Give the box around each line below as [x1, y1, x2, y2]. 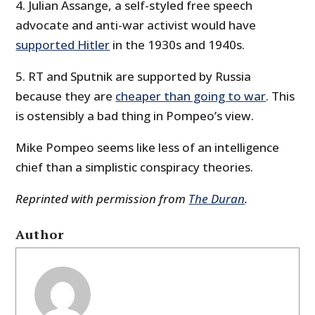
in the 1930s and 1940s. [110, 37, 245, 53]
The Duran [188, 191, 245, 207]
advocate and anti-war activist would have [15, 17, 257, 34]
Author [15, 226, 65, 243]
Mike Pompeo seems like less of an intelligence [15, 139, 280, 156]
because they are [15, 88, 116, 105]
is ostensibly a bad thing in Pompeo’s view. [15, 108, 255, 124]
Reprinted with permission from [15, 191, 189, 207]
